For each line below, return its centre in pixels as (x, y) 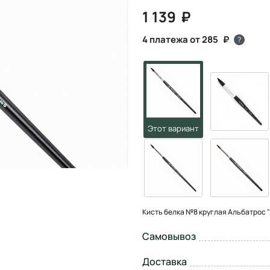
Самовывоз (169, 236)
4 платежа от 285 (180, 39)
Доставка (165, 261)
